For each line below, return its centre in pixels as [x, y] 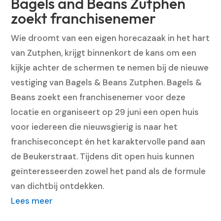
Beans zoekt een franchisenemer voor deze [98, 97]
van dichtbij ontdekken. [58, 186]
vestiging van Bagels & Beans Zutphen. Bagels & [107, 82]
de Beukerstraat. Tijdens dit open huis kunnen [103, 156]
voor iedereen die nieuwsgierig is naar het [94, 127]
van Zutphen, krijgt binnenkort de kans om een [104, 53]
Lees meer [32, 201]
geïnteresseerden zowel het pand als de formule [109, 171]
